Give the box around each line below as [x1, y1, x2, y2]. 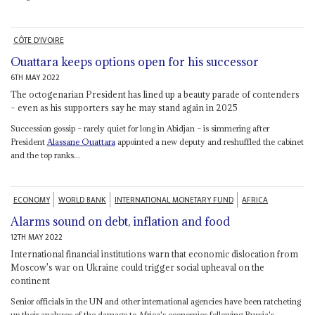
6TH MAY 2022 [10, 71, 60, 85]
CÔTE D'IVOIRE [13, 34, 64, 48]
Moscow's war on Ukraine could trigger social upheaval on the [10, 261, 264, 273]
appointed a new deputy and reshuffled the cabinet [115, 136, 304, 148]
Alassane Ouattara [46, 136, 115, 148]
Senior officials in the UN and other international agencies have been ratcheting [10, 295, 301, 307]
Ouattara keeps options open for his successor [10, 54, 259, 70]
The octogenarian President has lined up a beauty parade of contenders [10, 89, 300, 101]
